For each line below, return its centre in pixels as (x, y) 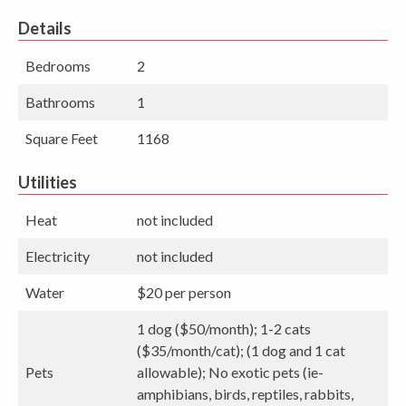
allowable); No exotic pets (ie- (230, 372)
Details (45, 28)
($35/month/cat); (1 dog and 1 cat (241, 350)
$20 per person (184, 292)
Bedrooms (58, 65)
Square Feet (62, 138)
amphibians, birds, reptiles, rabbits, (245, 393)
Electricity (58, 256)
